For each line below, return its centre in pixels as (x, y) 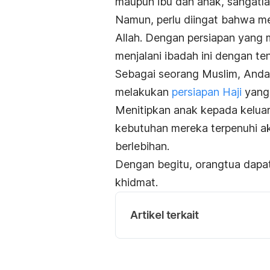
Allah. (130, 37)
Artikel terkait (165, 215)
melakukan (143, 92)
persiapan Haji (207, 92)
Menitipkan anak (156, 110)
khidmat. (137, 182)
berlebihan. (142, 146)
